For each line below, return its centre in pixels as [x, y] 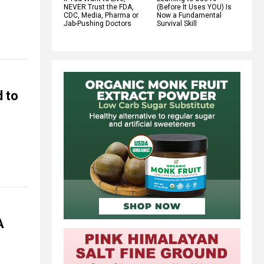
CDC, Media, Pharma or [101, 15]
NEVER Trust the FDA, [99, 7]
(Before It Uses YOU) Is [194, 7]
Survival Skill [177, 23]
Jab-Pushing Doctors [98, 23]
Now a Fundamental [189, 15]
